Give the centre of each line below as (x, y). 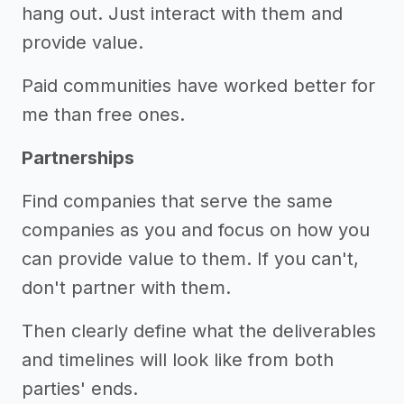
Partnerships (78, 158)
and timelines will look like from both (178, 360)
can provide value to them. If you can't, (190, 259)
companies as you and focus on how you (196, 230)
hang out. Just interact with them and (182, 14)
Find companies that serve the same (177, 201)
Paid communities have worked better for (198, 86)
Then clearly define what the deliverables (199, 331)
